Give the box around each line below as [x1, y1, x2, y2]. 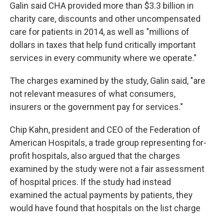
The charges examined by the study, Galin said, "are [10, 76, 205, 86]
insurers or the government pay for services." [10, 102, 183, 112]
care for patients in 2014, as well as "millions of [10, 27, 189, 37]
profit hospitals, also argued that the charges [10, 151, 180, 161]
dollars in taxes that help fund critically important [10, 40, 196, 50]
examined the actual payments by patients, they [10, 190, 193, 200]
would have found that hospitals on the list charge [10, 203, 201, 213]
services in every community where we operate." [10, 53, 197, 63]
